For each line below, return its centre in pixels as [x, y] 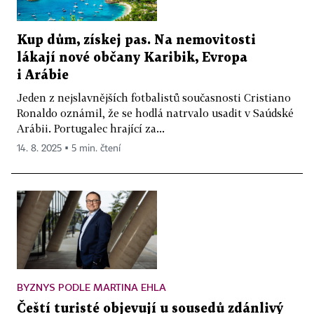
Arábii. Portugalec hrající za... [91, 128]
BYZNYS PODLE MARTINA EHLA [91, 287]
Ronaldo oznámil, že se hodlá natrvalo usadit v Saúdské [155, 112]
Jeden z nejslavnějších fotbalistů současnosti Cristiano [154, 97]
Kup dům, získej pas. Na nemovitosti [136, 40]
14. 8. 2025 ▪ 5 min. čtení [69, 148]
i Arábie [43, 75]
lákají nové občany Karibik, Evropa [132, 57]
